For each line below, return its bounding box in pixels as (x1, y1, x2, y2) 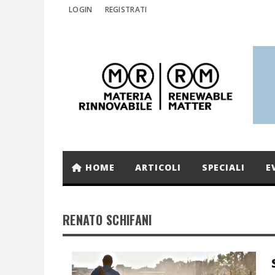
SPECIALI (201, 161, 245, 173)
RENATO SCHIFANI (63, 211, 152, 229)
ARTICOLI (135, 161, 181, 173)
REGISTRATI (104, 4, 147, 15)
